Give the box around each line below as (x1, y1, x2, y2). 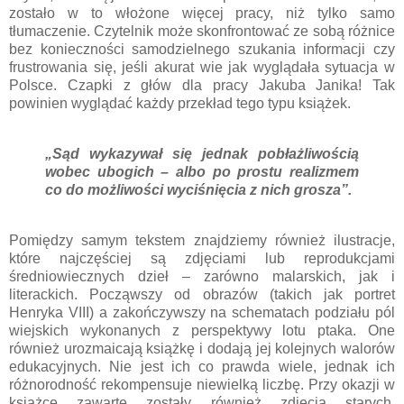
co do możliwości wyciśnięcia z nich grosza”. (45, 182, 352, 198)
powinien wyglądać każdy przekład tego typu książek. (9, 96, 351, 112)
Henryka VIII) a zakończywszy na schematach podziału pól (9, 304, 395, 320)
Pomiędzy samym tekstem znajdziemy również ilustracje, (9, 232, 395, 248)
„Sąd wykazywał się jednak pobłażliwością (45, 146, 359, 162)
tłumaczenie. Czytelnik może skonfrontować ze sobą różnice (9, 23, 395, 40)
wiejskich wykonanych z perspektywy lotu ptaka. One (9, 322, 395, 338)
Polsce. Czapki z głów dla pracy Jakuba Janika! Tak (9, 78, 395, 94)
